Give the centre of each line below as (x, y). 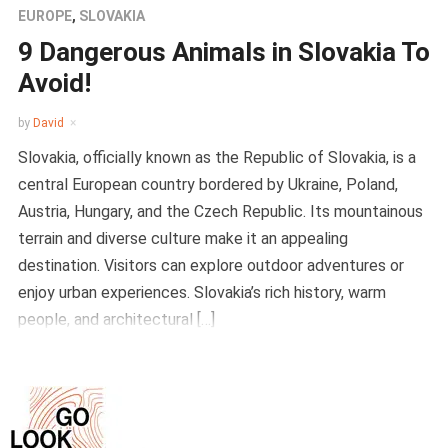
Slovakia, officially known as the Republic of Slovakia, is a (216, 157)
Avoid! (54, 83)
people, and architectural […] (116, 319)
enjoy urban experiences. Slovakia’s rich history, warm (201, 292)
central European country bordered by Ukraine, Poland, (207, 184)
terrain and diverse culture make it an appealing (182, 238)
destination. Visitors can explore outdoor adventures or (210, 265)
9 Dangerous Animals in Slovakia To (223, 52)
